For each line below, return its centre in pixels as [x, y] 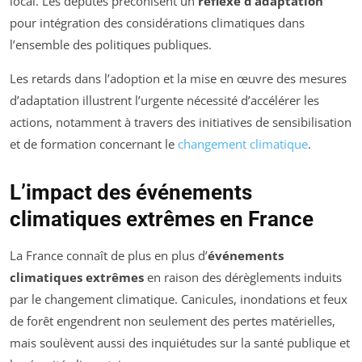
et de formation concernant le [94, 143]
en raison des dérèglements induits [243, 277]
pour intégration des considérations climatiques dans [157, 22]
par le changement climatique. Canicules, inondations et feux [179, 299]
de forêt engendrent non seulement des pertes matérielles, [173, 320]
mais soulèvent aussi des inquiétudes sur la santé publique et [180, 342]
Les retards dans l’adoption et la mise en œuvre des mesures [178, 78]
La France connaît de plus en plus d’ [109, 255]
